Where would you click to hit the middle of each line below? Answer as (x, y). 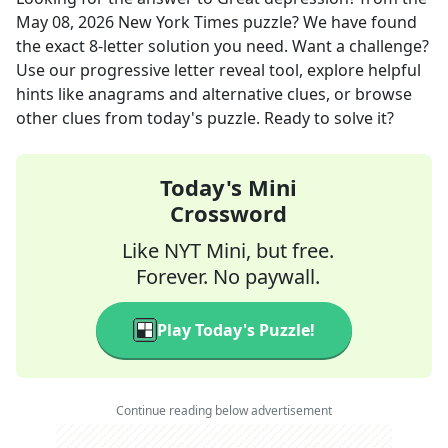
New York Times (178, 22)
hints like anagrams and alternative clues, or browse (214, 94)
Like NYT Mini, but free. (228, 250)
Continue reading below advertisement (224, 410)
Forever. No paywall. (228, 276)
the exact (52, 46)
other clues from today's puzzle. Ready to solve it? (205, 118)
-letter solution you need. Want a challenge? (263, 46)
